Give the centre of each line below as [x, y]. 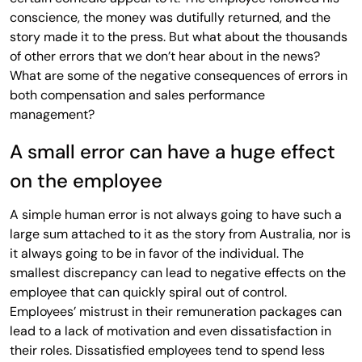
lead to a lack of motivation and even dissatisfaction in [170, 330]
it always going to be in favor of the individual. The [157, 253]
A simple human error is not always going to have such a [176, 214]
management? [52, 114]
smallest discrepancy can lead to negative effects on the [178, 272]
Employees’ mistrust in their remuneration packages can [176, 311]
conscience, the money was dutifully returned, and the [170, 17]
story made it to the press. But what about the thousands [179, 36]
